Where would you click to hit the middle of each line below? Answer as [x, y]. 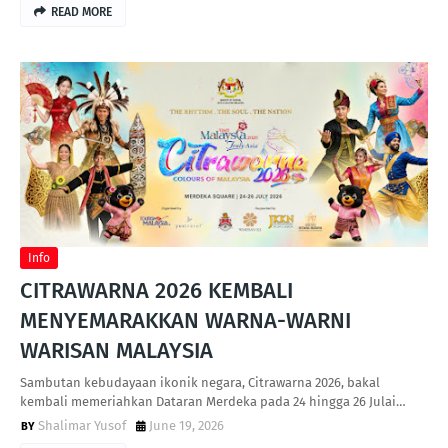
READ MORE [81, 12]
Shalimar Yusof [82, 425]
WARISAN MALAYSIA [116, 350]
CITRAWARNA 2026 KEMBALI [156, 290]
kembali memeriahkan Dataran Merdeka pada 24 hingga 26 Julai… [213, 401]
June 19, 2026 [186, 425]
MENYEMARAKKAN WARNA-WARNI [185, 320]
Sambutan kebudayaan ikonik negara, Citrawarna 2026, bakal [200, 382]
